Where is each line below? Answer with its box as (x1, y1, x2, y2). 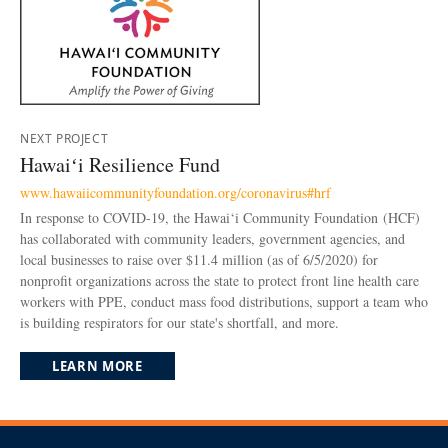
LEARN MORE (52, 357, 143, 376)
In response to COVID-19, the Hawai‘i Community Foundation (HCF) (20, 208, 420, 228)
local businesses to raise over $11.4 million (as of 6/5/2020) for (20, 250, 378, 270)
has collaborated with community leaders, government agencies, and (20, 229, 405, 249)
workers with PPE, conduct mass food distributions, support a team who (20, 292, 428, 312)
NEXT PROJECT (20, 129, 109, 147)
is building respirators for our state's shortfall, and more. (20, 313, 339, 333)
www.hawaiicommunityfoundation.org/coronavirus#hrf (20, 182, 331, 202)
